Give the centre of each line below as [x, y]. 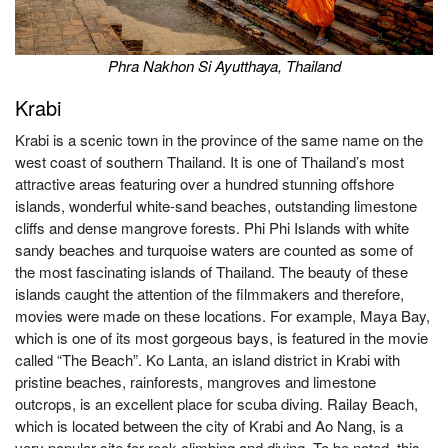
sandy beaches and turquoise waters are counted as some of [214, 249]
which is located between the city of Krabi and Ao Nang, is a [209, 425]
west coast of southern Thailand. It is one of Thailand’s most [209, 161]
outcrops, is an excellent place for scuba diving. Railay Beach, [216, 403]
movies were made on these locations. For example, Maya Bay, [222, 315]
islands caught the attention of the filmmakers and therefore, [209, 293]
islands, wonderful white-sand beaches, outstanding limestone [216, 205]
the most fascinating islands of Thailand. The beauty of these [211, 271]
